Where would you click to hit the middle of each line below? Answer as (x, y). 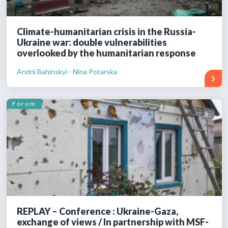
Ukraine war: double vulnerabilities (92, 42)
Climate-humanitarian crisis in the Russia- (106, 31)
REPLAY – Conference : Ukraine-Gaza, (97, 211)
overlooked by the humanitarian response (106, 53)
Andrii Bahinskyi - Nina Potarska (67, 71)
